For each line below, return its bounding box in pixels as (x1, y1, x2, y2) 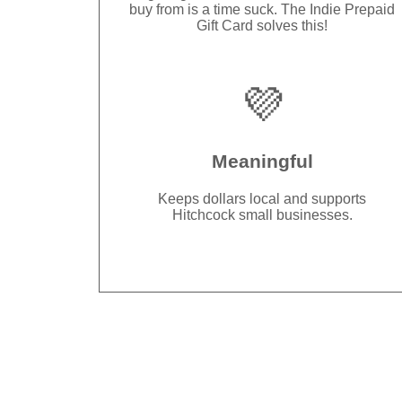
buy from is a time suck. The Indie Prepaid (129, 2, 396, 18)
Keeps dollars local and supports (158, 190, 367, 206)
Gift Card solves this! (197, 18, 328, 34)
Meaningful (211, 150, 313, 171)
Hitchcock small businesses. (171, 206, 353, 223)
